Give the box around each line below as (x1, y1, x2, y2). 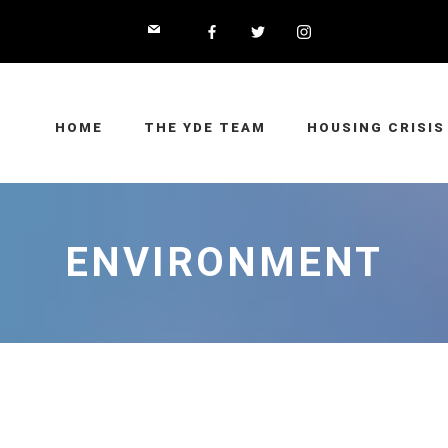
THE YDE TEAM (144, 120, 266, 135)
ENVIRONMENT (65, 239, 383, 286)
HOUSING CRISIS (307, 120, 445, 135)
